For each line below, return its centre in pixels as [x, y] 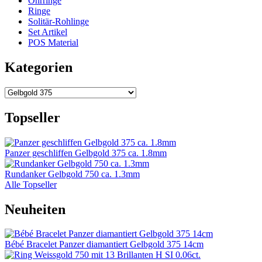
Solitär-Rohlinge [58, 21]
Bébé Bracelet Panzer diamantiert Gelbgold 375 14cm [104, 244]
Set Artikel [48, 32]
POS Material [53, 42]
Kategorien [39, 67]
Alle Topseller [31, 184]
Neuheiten [35, 209]
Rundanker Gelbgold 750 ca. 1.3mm [72, 174]
